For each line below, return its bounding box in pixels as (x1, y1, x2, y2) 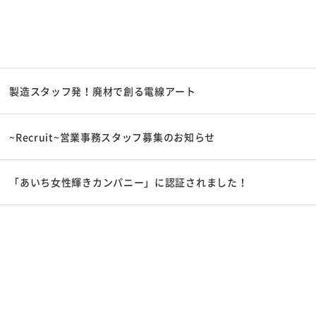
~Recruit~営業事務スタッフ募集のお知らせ (9, 129, 216, 144)
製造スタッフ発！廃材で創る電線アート (9, 84, 196, 99)
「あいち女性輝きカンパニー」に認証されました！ (9, 175, 248, 190)
